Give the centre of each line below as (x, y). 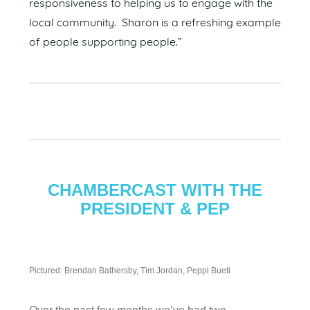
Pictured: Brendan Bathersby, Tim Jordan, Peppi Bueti (130, 270)
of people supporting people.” (106, 43)
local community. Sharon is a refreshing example (155, 23)
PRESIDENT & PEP (155, 208)
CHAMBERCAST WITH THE (155, 190)
